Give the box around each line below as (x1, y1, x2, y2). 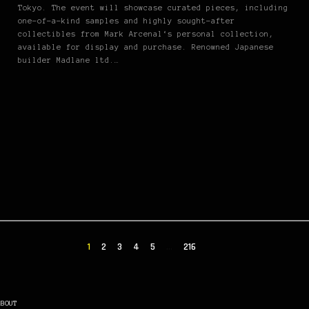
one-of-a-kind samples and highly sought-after (18, 17, 235, 26)
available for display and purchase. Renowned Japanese (18, 43, 274, 52)
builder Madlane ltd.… (18, 56, 119, 65)
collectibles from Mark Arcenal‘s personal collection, (18, 30, 274, 39)
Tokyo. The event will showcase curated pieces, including (18, 3, 288, 12)
